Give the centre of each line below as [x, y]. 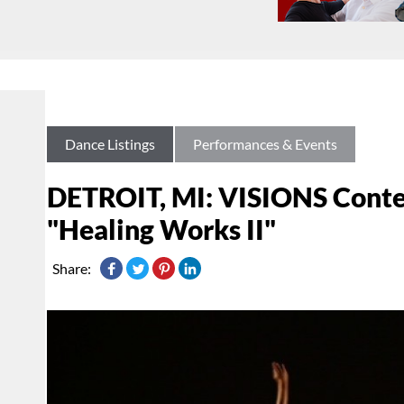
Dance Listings [110, 144]
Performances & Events [265, 144]
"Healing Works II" [161, 230]
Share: [72, 269]
